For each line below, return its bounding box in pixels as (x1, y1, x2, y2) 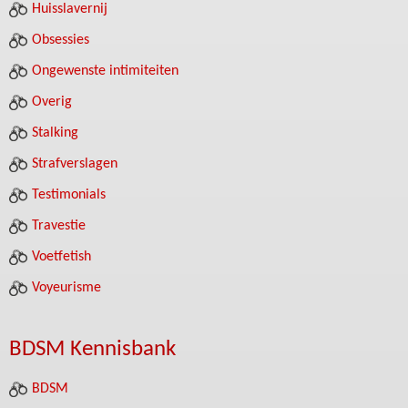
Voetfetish (32, 250, 91, 264)
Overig (32, 95, 72, 109)
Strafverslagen (32, 157, 117, 171)
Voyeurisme (32, 280, 101, 295)
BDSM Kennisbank (9, 338, 176, 361)
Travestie (32, 219, 86, 233)
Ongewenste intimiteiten (32, 64, 178, 78)
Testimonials (32, 188, 106, 202)
